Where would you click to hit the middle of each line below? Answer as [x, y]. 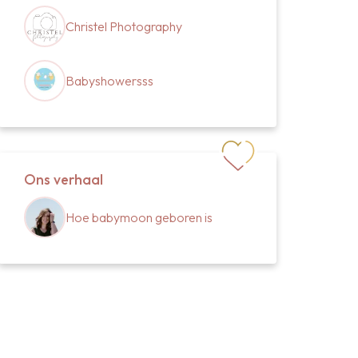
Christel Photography [124, 27]
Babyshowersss [109, 81]
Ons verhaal [64, 180]
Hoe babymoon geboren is [139, 218]
